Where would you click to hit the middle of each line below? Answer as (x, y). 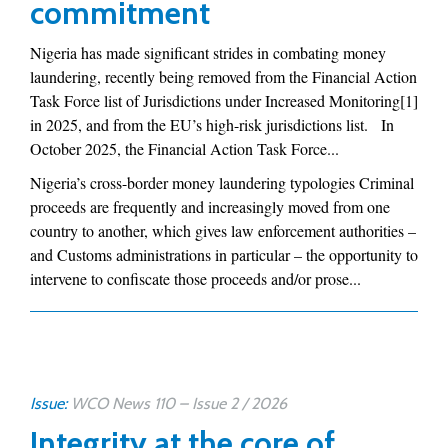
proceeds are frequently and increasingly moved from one (210, 206)
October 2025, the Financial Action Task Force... (184, 148)
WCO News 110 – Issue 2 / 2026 (179, 403)
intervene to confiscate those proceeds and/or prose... (195, 278)
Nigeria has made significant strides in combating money (208, 52)
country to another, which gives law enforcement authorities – (223, 230)
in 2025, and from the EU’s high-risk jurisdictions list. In (212, 124)
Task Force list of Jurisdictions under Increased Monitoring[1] (224, 100)
